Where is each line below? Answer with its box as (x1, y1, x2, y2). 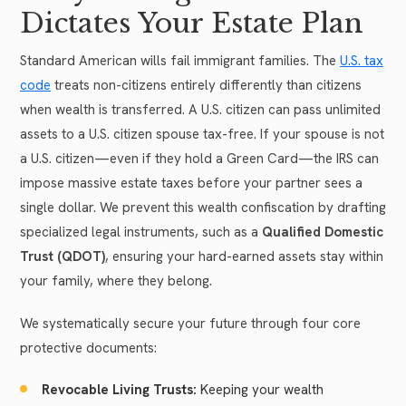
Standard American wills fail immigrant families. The (20, 51, 340, 70)
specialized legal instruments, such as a (20, 222, 262, 241)
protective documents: (20, 338, 157, 357)
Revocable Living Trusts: (42, 380, 197, 399)
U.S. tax (340, 51, 383, 70)
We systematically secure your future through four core (20, 314, 361, 333)
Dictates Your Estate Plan (20, 5, 363, 40)
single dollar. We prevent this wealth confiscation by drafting (20, 198, 386, 217)
